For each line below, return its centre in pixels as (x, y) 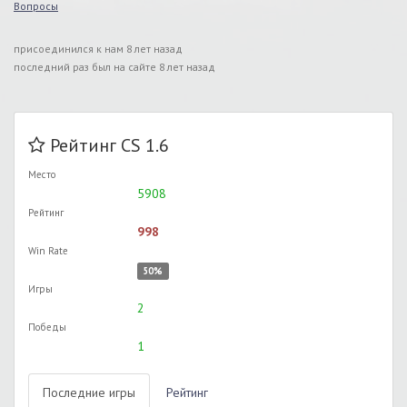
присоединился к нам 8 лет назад (98, 49)
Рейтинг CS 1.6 (109, 145)
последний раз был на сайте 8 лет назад (114, 67)
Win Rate (48, 251)
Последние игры (89, 392)
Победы (47, 327)
